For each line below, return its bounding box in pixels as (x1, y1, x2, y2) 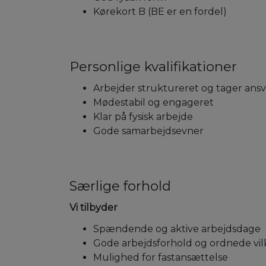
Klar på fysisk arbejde (93, 111, 193, 123)
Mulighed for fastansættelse (93, 252, 228, 264)
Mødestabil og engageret (93, 97, 214, 109)
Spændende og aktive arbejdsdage (93, 223, 261, 235)
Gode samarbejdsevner (93, 125, 204, 137)
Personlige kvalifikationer (69, 58, 237, 75)
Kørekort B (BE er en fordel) (93, 6, 227, 18)
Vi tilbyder (69, 202, 118, 214)
